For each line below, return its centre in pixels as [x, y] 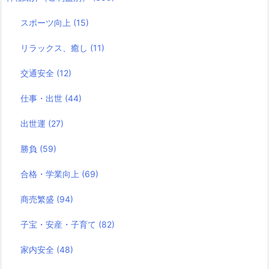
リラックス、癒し [56, 48]
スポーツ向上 [47, 23]
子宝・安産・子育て [60, 225]
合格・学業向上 [51, 174]
